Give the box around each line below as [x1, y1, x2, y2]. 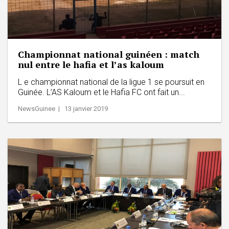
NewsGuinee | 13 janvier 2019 [18, 104, 108, 112]
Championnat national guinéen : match [18, 48, 199, 60]
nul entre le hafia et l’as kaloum [18, 58, 164, 71]
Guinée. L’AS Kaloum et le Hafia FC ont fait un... [18, 87, 185, 97]
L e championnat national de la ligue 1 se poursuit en [18, 77, 204, 87]
